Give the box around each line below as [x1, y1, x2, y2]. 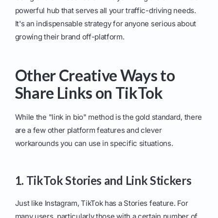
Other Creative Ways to [15, 66, 175, 85]
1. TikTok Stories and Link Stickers [15, 173, 192, 188]
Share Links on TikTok [15, 83, 163, 103]
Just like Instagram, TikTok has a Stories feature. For [15, 199, 188, 208]
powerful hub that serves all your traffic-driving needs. [15, 6, 196, 16]
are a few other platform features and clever [15, 126, 162, 135]
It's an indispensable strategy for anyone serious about [15, 19, 196, 29]
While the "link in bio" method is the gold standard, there [15, 112, 202, 122]
